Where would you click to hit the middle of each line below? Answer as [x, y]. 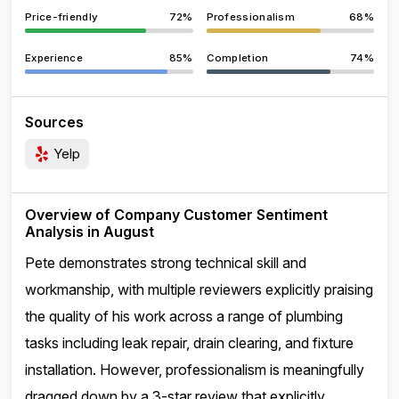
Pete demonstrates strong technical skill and [166, 263]
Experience [54, 58]
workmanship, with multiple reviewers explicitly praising [199, 289]
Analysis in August [90, 232]
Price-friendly [62, 17]
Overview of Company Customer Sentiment [176, 215]
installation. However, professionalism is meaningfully [195, 370]
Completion [237, 58]
